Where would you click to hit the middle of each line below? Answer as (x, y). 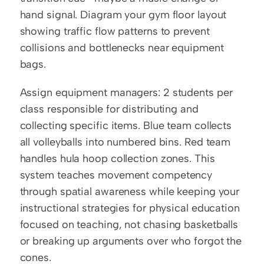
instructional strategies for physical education (130, 208)
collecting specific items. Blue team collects (126, 125)
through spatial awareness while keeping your (130, 191)
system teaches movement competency (116, 175)
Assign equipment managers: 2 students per (126, 92)
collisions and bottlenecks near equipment (122, 47)
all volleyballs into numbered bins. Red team (125, 142)
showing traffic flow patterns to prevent (115, 31)
